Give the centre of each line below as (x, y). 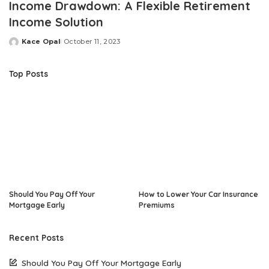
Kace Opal (41, 42)
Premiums (157, 205)
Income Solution (56, 22)
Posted (23, 46)
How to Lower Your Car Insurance (198, 194)
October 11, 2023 (92, 42)
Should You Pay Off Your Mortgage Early (101, 262)
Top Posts (29, 74)
